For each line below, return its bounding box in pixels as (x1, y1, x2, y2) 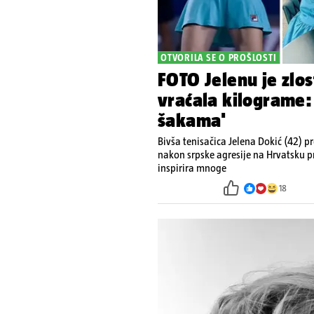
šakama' (158, 109, 226, 131)
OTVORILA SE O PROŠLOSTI (161, 51, 277, 63)
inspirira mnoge (158, 161, 226, 174)
